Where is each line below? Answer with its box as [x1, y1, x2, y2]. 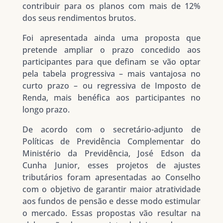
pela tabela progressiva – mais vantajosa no [22, 68, 201, 80]
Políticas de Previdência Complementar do [22, 136, 201, 147]
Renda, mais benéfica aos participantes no [22, 92, 201, 104]
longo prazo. [22, 104, 70, 115]
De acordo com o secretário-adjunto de [22, 124, 201, 135]
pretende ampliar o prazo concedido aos [22, 44, 201, 56]
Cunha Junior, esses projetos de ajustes [22, 160, 201, 171]
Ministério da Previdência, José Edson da [22, 148, 201, 159]
